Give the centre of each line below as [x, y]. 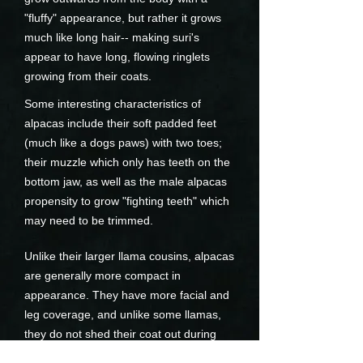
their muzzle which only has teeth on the [127, 162]
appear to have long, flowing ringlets [117, 57]
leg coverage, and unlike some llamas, [123, 314]
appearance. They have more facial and [127, 295]
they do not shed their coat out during [120, 334]
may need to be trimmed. [90, 220]
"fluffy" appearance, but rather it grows [123, 18]
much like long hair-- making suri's [112, 37]
